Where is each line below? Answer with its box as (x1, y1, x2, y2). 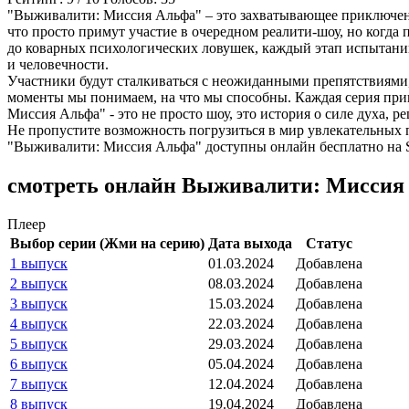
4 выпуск (10, 316, 68, 332)
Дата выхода (208, 236, 292, 252)
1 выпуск (10, 256, 68, 272)
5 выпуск (10, 336, 68, 352)
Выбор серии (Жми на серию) (10, 236, 204, 252)
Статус (306, 236, 352, 252)
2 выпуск (10, 276, 68, 292)
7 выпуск (10, 376, 68, 393)
